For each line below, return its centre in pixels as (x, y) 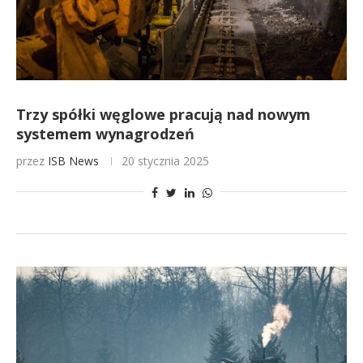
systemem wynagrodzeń (105, 134)
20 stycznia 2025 (165, 161)
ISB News (73, 161)
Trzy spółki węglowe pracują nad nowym (163, 114)
